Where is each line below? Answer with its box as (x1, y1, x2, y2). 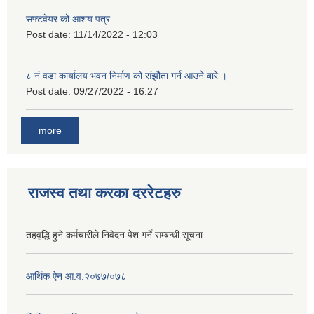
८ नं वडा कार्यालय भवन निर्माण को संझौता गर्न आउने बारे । (26, 69, 227, 81)
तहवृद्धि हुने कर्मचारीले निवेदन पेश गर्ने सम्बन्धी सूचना (26, 229, 203, 241)
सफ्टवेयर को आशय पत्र (26, 13, 110, 25)
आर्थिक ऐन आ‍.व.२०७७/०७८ (26, 271, 126, 282)
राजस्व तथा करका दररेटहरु (28, 184, 181, 203)
